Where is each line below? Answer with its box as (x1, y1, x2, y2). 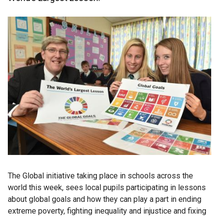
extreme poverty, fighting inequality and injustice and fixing (8, 206, 206, 216)
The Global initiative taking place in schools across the (8, 171, 193, 180)
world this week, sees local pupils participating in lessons (8, 182, 206, 192)
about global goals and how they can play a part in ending (8, 194, 201, 204)
